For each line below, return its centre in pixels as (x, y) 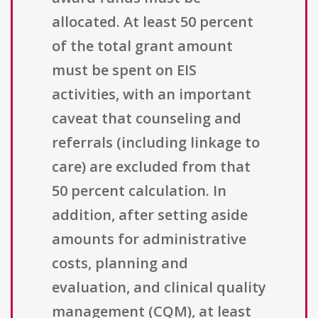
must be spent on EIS (124, 70)
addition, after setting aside (150, 215)
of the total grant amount (142, 46)
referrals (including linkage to (156, 143)
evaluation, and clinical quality (159, 287)
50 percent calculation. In (139, 191)
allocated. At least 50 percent (153, 22)
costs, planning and (120, 263)
